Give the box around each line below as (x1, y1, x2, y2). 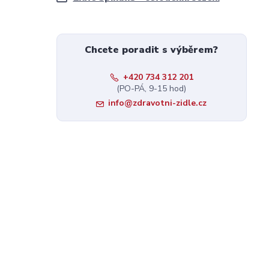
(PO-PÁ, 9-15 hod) (116, 83, 187, 94)
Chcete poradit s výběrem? (85, 43, 219, 56)
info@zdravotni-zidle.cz (108, 97, 207, 109)
